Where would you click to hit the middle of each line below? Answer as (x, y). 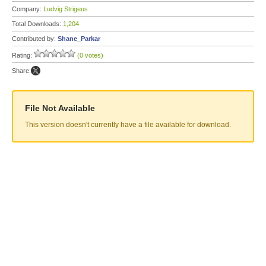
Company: (28, 9)
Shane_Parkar (79, 39)
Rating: (23, 55)
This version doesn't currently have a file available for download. (128, 125)
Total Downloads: (37, 24)
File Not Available (60, 108)
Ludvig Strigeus (66, 9)
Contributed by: (35, 39)
